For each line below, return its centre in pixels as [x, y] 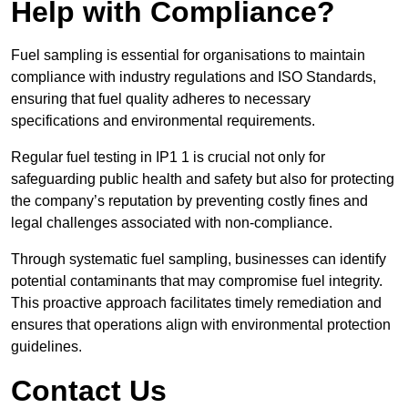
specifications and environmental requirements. [163, 121]
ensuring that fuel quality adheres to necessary [161, 99]
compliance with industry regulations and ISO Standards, [194, 77]
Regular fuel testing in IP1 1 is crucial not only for [168, 158]
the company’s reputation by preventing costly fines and [189, 201]
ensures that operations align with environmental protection [201, 325]
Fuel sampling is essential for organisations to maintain [188, 56]
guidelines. [46, 347]
